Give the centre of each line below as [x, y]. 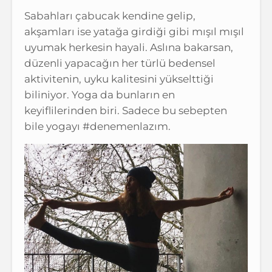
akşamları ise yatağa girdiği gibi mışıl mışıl [134, 31]
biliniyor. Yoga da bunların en [100, 94]
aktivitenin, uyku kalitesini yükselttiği [119, 79]
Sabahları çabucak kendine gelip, [110, 15]
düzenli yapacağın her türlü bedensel [120, 63]
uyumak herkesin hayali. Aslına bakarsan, [129, 47]
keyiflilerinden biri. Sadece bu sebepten [126, 110]
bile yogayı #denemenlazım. [97, 126]
